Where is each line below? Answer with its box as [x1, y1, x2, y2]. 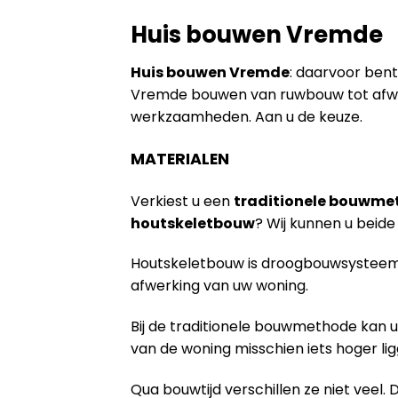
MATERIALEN [131, 147, 229, 170]
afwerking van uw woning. [131, 275, 308, 297]
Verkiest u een [131, 190, 234, 211]
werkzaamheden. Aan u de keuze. [131, 106, 362, 127]
